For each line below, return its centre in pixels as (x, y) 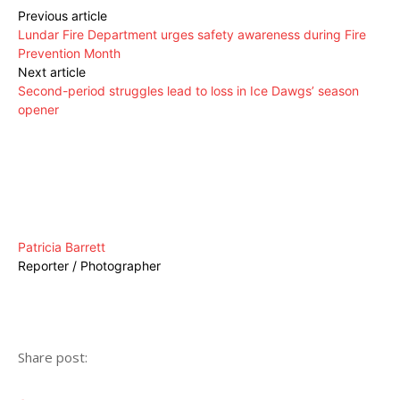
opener (38, 110)
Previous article (62, 16)
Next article (52, 72)
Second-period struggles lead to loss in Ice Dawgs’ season (188, 91)
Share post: (53, 358)
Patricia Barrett (62, 247)
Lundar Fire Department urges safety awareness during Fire (192, 35)
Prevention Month (69, 54)
